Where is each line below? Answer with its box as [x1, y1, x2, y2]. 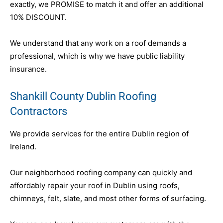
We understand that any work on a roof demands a [10, 38, 186, 48]
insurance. [10, 64, 47, 74]
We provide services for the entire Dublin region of [10, 129, 189, 139]
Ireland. [10, 142, 36, 152]
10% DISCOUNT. [10, 12, 67, 22]
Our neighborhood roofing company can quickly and [10, 168, 192, 178]
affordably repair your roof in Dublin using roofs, [10, 181, 180, 191]
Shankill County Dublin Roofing [10, 90, 156, 103]
